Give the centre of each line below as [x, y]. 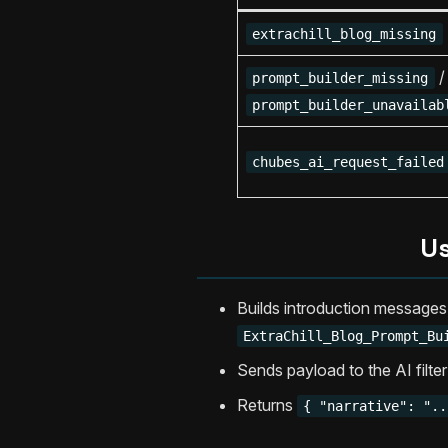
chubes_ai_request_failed [348, 162]
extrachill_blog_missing [344, 34]
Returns [267, 405]
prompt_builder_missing [340, 78]
